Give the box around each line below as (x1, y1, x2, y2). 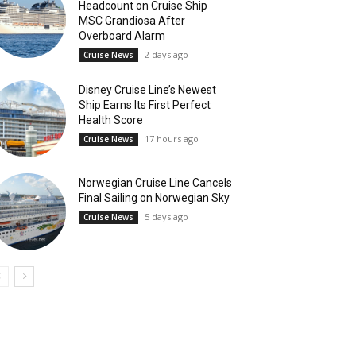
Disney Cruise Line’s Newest (79, 83, 217, 97)
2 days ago (145, 48, 189, 60)
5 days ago (145, 211, 189, 223)
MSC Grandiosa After (79, 14, 186, 27)
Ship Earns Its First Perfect (79, 99, 211, 112)
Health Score (79, 114, 144, 127)
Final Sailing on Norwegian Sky (79, 192, 230, 205)
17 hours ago (145, 133, 199, 145)
